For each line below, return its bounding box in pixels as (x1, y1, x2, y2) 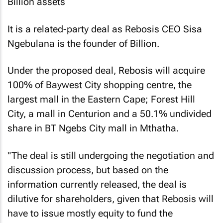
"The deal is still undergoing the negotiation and (7, 149, 214, 161)
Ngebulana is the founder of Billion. (7, 37, 159, 49)
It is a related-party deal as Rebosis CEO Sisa (7, 23, 202, 35)
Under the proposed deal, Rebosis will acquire (7, 65, 205, 76)
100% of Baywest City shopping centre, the (7, 79, 192, 91)
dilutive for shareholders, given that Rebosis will (7, 193, 214, 205)
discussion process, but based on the (7, 164, 168, 176)
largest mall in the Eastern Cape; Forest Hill (7, 94, 195, 105)
